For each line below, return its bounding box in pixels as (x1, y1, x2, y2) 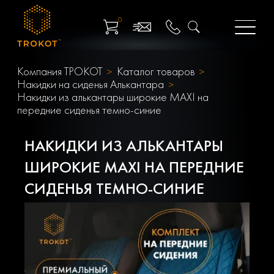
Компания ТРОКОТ (17, 63, 102, 79)
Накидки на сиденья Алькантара (17, 76, 164, 92)
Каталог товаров (116, 63, 195, 79)
